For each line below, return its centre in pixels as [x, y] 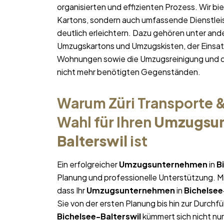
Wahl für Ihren [105, 122]
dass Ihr [72, 190]
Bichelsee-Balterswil [99, 216]
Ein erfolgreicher [88, 164]
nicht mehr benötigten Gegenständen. [129, 72]
